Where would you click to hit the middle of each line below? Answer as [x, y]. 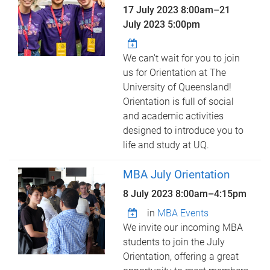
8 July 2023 [149, 194]
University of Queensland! [177, 87]
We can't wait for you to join [182, 58]
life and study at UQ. [166, 145]
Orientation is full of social [179, 102]
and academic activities [174, 116]
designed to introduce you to [184, 130]
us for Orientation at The [175, 73]
